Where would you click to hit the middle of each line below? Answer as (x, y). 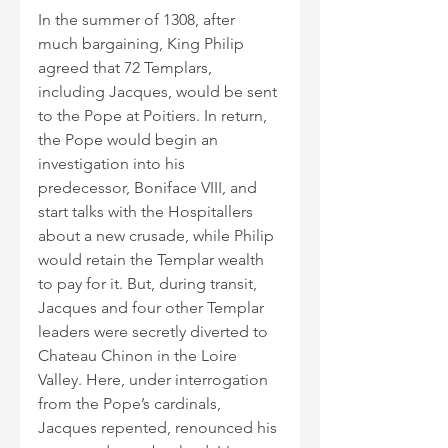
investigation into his (113, 164)
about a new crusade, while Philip (158, 236)
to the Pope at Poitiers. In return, (154, 116)
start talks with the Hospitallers (147, 212)
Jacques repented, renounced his (159, 428)
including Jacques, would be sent (159, 92)
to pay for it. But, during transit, (149, 284)
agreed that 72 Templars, (127, 68)
